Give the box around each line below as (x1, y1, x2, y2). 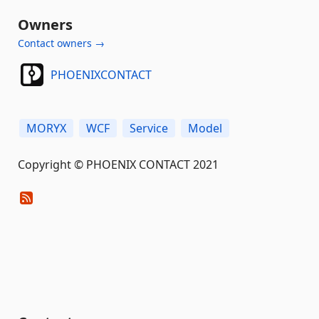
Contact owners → (18, 36, 105, 50)
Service (130, 120, 168, 136)
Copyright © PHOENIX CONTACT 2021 (18, 157, 219, 172)
